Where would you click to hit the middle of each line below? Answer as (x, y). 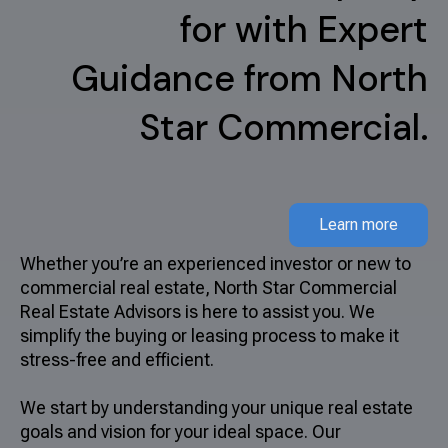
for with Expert (304, 29)
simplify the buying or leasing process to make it (209, 336)
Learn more (358, 225)
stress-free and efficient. (117, 360)
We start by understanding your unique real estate (216, 408)
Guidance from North (249, 78)
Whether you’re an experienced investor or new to (215, 264)
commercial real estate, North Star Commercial (208, 288)
